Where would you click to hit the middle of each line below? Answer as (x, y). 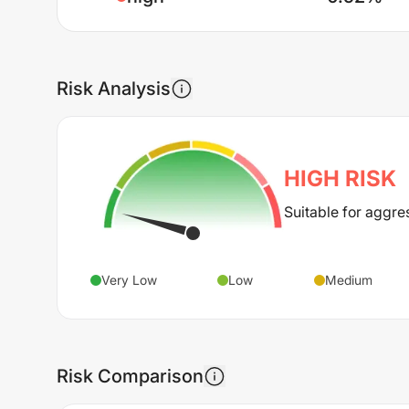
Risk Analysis (114, 89)
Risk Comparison (130, 376)
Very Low (129, 279)
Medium (348, 279)
